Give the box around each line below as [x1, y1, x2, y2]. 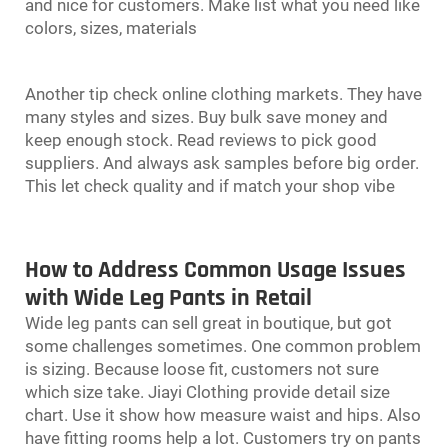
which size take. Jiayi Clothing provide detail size [25, 381, 390, 402]
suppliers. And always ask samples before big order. [25, 152, 419, 173]
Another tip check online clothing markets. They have [25, 83, 422, 104]
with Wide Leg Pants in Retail [25, 282, 312, 313]
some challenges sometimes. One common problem [25, 335, 421, 356]
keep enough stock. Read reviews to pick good [25, 129, 377, 150]
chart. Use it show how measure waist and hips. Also [25, 404, 421, 425]
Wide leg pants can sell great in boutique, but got [25, 312, 392, 333]
